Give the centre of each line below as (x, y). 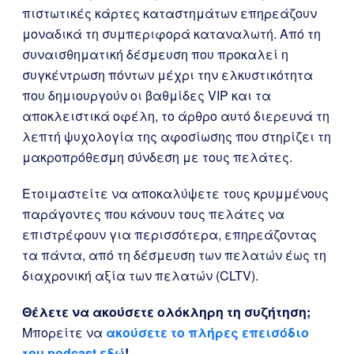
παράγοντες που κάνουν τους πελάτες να (153, 214)
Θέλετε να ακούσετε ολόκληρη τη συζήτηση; (166, 312)
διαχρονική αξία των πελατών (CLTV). (140, 275)
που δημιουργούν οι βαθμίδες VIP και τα (147, 95)
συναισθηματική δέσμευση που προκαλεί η (155, 54)
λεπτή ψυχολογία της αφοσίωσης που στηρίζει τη (177, 136)
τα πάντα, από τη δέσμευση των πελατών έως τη (174, 255)
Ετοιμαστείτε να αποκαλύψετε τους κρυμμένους (175, 193)
